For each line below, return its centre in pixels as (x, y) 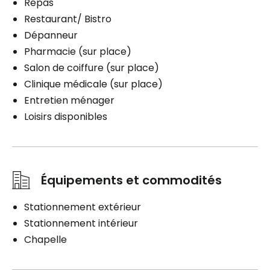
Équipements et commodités (131, 181)
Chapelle (46, 240)
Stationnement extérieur (83, 207)
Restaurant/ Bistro (68, 19)
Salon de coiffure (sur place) (92, 68)
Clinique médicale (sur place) (93, 84)
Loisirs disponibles (66, 117)
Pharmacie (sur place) (78, 52)
